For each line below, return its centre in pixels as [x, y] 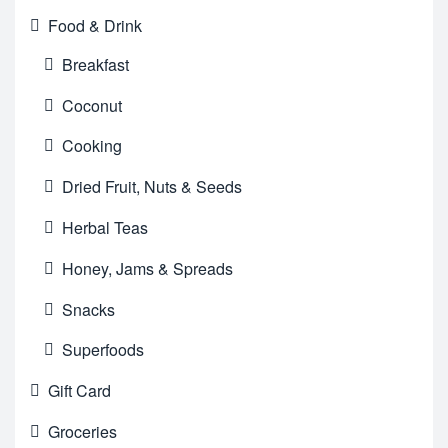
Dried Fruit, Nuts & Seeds [152, 187]
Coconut [92, 105]
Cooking [92, 146]
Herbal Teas [105, 227]
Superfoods [103, 350]
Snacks [89, 309]
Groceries [82, 431]
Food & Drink [95, 26]
